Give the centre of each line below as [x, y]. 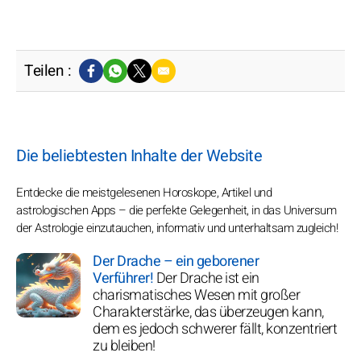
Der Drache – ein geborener [176, 262]
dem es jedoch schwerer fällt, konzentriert [215, 330]
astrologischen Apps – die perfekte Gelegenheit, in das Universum [176, 211]
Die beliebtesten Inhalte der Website [139, 156]
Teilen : [48, 71]
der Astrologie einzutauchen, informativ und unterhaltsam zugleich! [177, 228]
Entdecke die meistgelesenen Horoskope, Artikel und [144, 193]
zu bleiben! [124, 346]
